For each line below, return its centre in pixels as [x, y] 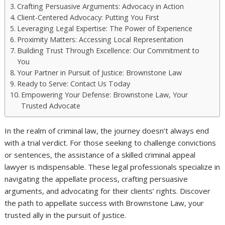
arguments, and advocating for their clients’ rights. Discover [108, 191]
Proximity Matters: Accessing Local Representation [100, 39]
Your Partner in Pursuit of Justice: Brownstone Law [100, 72]
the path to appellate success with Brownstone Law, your [104, 203]
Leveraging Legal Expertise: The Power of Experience [105, 28]
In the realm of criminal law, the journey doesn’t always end [107, 130]
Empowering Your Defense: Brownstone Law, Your [105, 94]
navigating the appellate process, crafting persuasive [96, 179]
